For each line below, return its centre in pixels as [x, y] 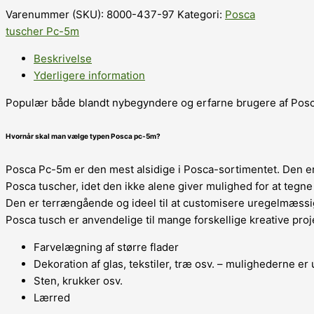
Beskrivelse [63, 58]
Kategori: [201, 14]
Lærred [52, 297]
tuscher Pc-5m [42, 31]
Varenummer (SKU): [56, 14]
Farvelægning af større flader [106, 247]
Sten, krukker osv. [78, 280]
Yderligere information [89, 75]
